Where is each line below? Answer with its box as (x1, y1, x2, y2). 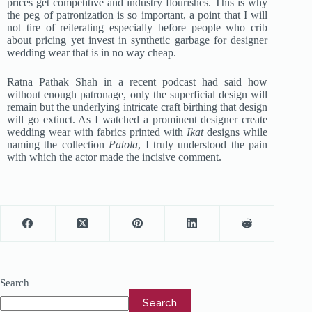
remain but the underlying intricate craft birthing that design (7, 100, 268, 113)
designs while (207, 125, 268, 138)
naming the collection (7, 138, 109, 150)
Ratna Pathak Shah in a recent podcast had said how (7, 75, 268, 88)
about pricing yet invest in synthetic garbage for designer (7, 33, 268, 46)
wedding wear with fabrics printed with (7, 125, 187, 138)
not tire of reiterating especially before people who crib (7, 21, 268, 33)
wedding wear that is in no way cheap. (7, 46, 176, 58)
